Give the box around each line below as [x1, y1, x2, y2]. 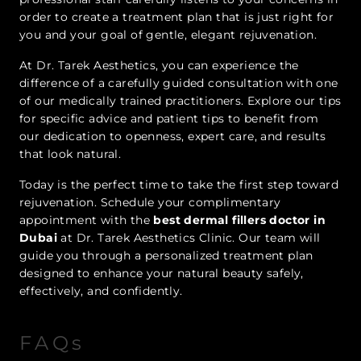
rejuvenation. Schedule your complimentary [19, 195, 281, 210]
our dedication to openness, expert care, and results [19, 129, 326, 144]
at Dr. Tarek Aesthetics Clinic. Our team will [57, 230, 321, 246]
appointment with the [19, 213, 154, 228]
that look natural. [19, 147, 122, 162]
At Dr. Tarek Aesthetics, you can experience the [19, 58, 299, 73]
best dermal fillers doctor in [153, 213, 326, 228]
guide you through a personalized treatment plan [19, 248, 313, 263]
